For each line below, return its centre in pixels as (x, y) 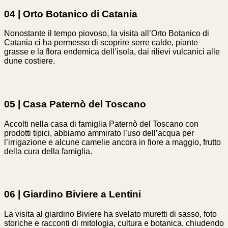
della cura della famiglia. (48, 151)
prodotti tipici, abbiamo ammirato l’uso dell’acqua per (99, 133)
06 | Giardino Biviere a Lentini (73, 194)
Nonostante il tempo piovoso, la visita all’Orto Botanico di (107, 34)
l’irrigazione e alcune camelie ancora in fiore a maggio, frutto (112, 142)
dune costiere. (30, 61)
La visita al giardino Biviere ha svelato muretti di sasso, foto (110, 214)
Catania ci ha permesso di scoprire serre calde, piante (101, 43)
